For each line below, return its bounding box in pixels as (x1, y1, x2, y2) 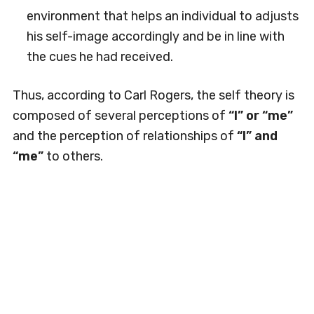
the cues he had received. (26, 49, 173, 64)
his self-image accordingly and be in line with (26, 29, 285, 44)
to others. (43, 149, 103, 164)
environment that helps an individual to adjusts (26, 8, 299, 24)
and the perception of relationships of (12, 128, 237, 144)
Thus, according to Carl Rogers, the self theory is (12, 88, 294, 103)
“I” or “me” (225, 108, 293, 123)
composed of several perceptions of (12, 108, 226, 123)
